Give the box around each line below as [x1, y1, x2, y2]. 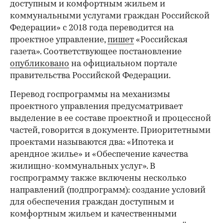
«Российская [134, 35, 188, 44]
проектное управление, [10, 35, 108, 44]
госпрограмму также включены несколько [10, 174, 187, 183]
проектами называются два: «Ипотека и [10, 138, 174, 147]
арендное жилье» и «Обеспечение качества [10, 150, 188, 159]
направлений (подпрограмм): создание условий [10, 186, 206, 195]
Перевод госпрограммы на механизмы [10, 90, 170, 99]
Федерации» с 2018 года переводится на [10, 23, 174, 32]
